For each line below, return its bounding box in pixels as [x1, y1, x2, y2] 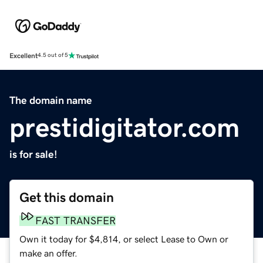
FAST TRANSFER [35, 215, 116, 226]
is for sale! [9, 149, 58, 160]
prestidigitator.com [9, 113, 240, 141]
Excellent [9, 52, 38, 59]
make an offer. [19, 248, 77, 258]
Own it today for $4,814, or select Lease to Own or [19, 234, 228, 244]
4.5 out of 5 [38, 52, 68, 59]
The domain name [9, 95, 92, 106]
